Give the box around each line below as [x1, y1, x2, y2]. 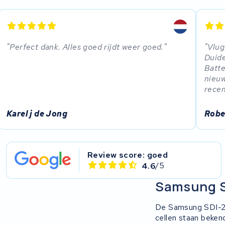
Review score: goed [87, 150, 168, 161]
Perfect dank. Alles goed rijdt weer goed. [10, 41, 164, 52]
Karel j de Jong [7, 108, 68, 120]
